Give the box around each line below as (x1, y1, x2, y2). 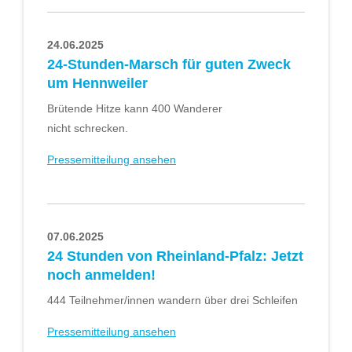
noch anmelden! (47, 267, 156, 284)
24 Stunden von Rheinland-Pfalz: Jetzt (47, 248, 303, 265)
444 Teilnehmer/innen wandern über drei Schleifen (47, 294, 298, 307)
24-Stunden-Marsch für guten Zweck (47, 57, 291, 73)
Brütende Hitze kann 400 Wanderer (47, 102, 222, 115)
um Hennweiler (47, 75, 148, 92)
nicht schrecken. (47, 122, 128, 135)
